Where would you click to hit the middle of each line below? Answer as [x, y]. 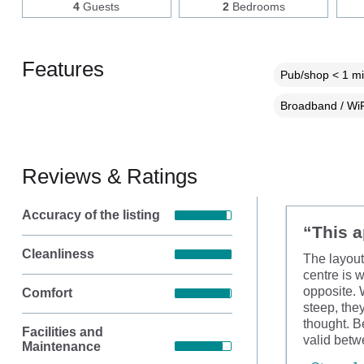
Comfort [47, 293]
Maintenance [61, 346]
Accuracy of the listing [91, 215]
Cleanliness [58, 254]
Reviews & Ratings [109, 176]
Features [63, 69]
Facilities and [62, 331]
